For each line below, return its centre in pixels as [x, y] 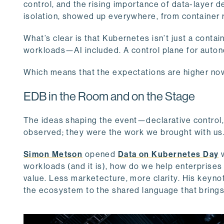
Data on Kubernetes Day [168, 154]
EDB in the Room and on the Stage [109, 96]
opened [100, 154]
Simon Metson [53, 154]
